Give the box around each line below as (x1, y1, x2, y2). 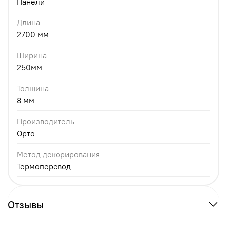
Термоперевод (17, 161, 71, 171)
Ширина (17, 50, 47, 60)
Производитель (17, 116, 74, 126)
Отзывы (8, 198, 44, 211)
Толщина (17, 83, 49, 93)
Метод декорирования (17, 148, 100, 159)
